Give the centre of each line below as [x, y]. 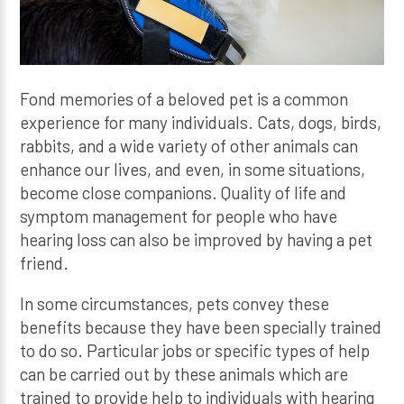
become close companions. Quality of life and [184, 193]
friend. [45, 263]
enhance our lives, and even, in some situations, [193, 170]
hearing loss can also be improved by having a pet [197, 240]
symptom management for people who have [179, 216]
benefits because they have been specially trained [201, 326]
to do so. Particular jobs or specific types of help [195, 350]
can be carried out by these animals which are [184, 373]
